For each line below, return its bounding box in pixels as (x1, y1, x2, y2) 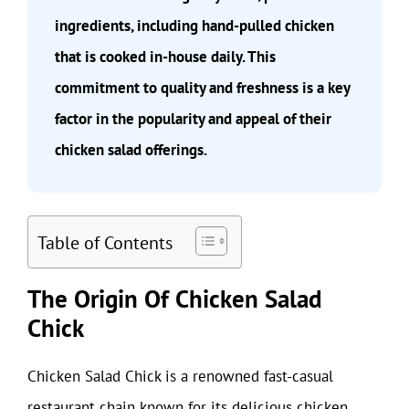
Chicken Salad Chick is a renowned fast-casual (27, 366, 333, 386)
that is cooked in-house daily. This (55, 46, 276, 67)
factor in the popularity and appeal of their (55, 108, 331, 129)
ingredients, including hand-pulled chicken (55, 15, 334, 36)
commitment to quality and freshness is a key (55, 77, 350, 98)
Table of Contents (37, 230, 173, 256)
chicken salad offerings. (55, 139, 207, 160)
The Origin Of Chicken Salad (27, 283, 322, 314)
